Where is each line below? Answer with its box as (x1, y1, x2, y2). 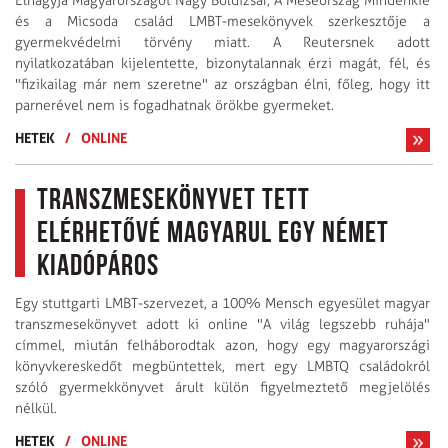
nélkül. (15, 399, 57, 417)
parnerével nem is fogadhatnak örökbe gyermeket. (15, 96, 338, 114)
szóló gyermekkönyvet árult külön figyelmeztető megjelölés (15, 378, 430, 396)
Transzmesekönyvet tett (37, 185, 310, 217)
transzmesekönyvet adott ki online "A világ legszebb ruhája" (15, 315, 430, 333)
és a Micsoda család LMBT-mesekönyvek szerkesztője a (15, 12, 430, 30)
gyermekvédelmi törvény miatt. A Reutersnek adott (15, 33, 430, 51)
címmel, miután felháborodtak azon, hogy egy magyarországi (15, 336, 430, 354)
